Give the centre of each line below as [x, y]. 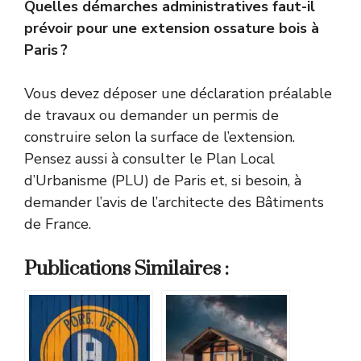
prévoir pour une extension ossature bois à [172, 29]
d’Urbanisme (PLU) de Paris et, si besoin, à [163, 181]
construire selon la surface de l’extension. [160, 137]
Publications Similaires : [127, 270]
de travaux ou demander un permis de [151, 116]
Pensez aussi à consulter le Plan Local [149, 159]
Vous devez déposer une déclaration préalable [178, 94]
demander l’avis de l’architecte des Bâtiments [174, 203]
